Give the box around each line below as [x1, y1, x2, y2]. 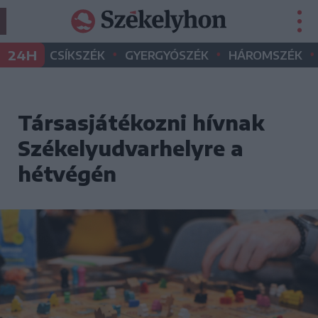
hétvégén [18, 161, 116, 186]
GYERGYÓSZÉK [125, 48, 209, 62]
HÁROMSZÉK [229, 48, 302, 62]
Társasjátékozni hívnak [18, 110, 265, 135]
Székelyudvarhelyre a [18, 136, 243, 160]
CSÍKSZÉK [50, 48, 105, 62]
